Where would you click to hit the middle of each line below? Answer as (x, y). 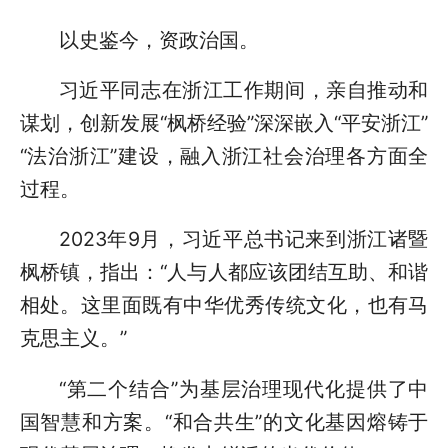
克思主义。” (73, 338)
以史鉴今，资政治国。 (158, 39)
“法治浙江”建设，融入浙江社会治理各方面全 (224, 155)
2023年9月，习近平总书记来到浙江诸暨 (243, 239)
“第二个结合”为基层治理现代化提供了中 (243, 388)
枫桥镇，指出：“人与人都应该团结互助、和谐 (224, 272)
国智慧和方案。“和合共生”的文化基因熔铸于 (224, 421)
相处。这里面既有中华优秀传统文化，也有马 (224, 305)
